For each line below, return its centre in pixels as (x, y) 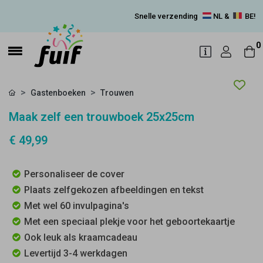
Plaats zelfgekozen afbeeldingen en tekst (114, 190)
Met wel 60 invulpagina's (77, 206)
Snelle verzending (167, 16)
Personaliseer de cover (74, 174)
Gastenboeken (58, 93)
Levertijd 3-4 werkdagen (76, 253)
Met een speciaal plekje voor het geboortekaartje (129, 222)
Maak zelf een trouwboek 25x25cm (102, 117)
